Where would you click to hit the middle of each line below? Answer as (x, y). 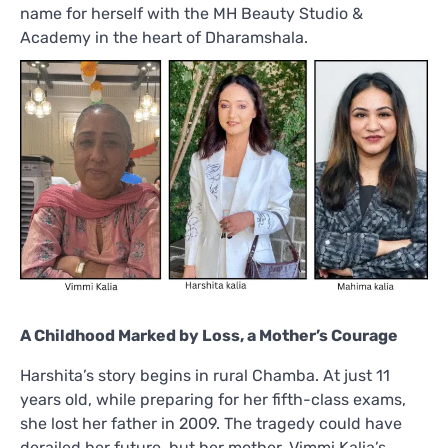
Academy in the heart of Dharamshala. (164, 37)
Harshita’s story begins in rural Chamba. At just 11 (205, 375)
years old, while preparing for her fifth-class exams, (213, 399)
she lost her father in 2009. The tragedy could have (211, 423)
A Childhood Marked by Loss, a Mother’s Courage (209, 335)
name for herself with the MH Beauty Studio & (191, 13)
